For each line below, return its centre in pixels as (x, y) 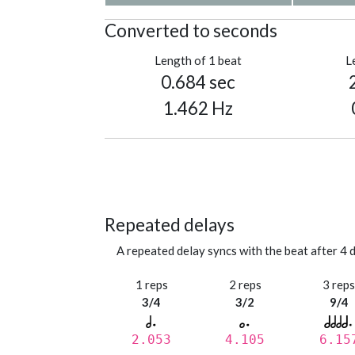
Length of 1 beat (198, 61)
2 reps (245, 285)
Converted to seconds (191, 31)
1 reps (151, 285)
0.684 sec (198, 82)
